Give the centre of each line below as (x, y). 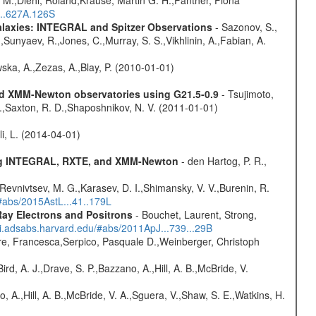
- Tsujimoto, (246, 94)
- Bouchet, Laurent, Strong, (194, 214)
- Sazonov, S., (244, 27)
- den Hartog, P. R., (222, 161)
